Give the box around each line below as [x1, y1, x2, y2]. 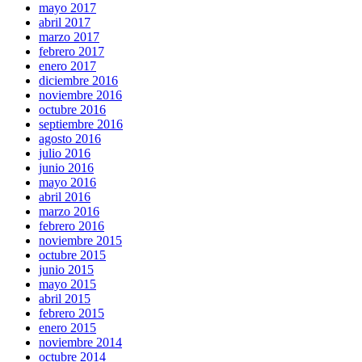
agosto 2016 [39, 131, 101, 145]
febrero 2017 [39, 44, 104, 58]
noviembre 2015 [39, 233, 122, 247]
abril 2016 [39, 189, 90, 204]
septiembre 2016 [39, 116, 123, 131]
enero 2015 [39, 320, 96, 335]
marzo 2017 [39, 29, 99, 44]
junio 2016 [39, 160, 94, 175]
